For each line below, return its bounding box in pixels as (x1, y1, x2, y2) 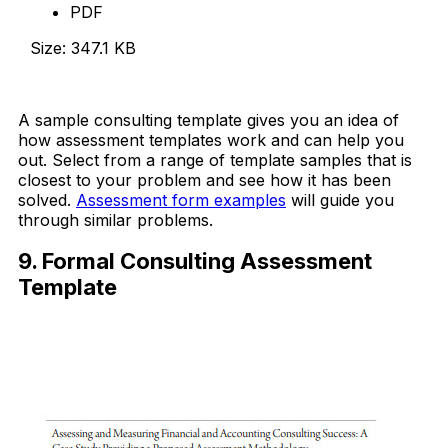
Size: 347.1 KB (30, 37, 136, 58)
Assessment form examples (76, 189, 286, 210)
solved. (18, 189, 76, 210)
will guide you (286, 189, 394, 210)
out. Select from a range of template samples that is (18, 149, 412, 170)
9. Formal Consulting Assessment (18, 248, 372, 275)
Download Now (30, 73, 148, 94)
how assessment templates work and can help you (18, 129, 404, 150)
